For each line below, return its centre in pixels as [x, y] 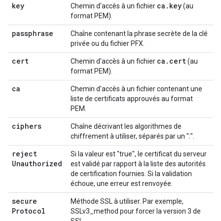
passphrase [33, 33]
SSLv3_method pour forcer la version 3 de [136, 211]
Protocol [29, 211]
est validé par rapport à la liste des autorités [138, 164]
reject [24, 154]
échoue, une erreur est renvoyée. [122, 184]
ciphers [27, 126]
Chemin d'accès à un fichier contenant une [136, 89]
